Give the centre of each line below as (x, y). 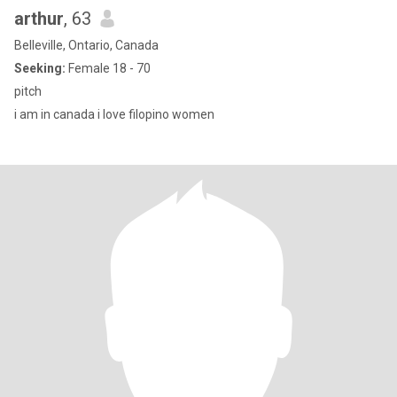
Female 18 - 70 (108, 68)
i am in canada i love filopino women (114, 114)
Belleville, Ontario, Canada (86, 45)
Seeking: (40, 68)
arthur (39, 19)
